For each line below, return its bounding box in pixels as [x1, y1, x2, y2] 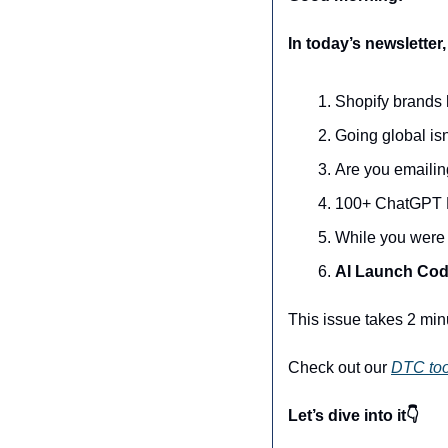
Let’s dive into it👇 [288, 407, 419, 424]
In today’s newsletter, [288, 35, 446, 52]
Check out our [288, 359, 391, 376]
